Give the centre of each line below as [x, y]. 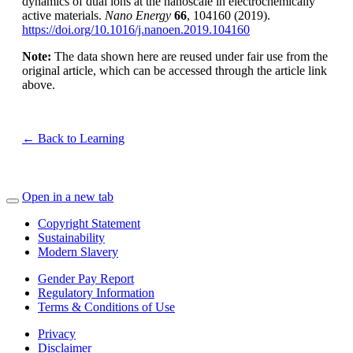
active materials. [63, 16]
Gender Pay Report [86, 279]
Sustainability [71, 238]
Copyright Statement [89, 224]
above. [39, 85]
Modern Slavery [78, 252]
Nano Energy [138, 16]
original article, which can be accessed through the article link [175, 71]
